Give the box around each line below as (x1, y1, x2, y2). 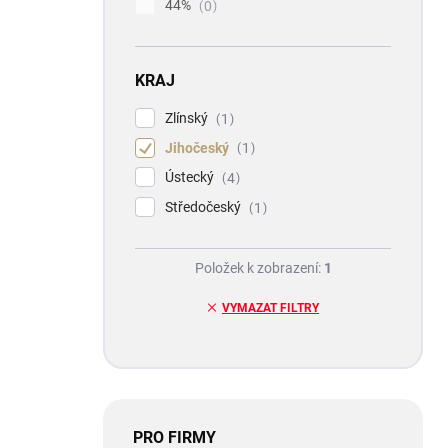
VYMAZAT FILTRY (222, 301, 319, 316)
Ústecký (165, 169, 217, 186)
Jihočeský (165, 139, 232, 156)
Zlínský (165, 109, 211, 126)
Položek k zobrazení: (194, 260, 324, 277)
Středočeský (165, 199, 244, 216)
